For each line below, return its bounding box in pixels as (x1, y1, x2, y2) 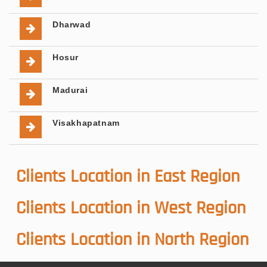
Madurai (52, 85, 88, 95)
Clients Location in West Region (16, 198, 246, 217)
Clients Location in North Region (16, 230, 249, 249)
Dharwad (52, 19, 91, 29)
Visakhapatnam (52, 117, 120, 128)
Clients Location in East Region (16, 167, 240, 185)
